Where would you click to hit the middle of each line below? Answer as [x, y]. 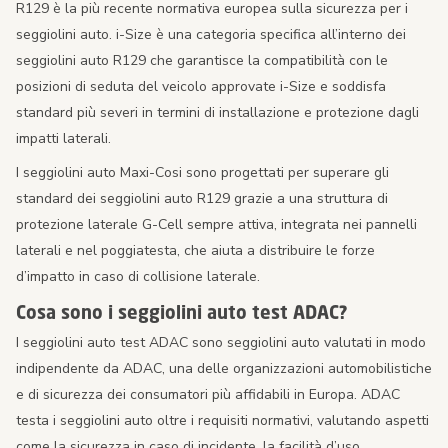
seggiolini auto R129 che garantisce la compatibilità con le [202, 61]
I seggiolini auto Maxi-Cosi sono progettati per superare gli [202, 173]
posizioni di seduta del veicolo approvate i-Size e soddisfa [201, 87]
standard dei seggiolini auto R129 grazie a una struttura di [202, 199]
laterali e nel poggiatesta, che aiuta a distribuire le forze [195, 251]
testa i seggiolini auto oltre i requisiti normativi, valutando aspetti [222, 421]
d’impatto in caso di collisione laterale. [138, 277]
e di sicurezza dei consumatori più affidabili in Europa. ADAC [208, 395]
